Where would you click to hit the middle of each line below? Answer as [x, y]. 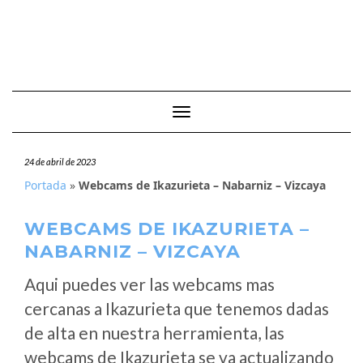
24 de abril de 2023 [60, 162]
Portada [45, 185]
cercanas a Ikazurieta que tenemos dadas [177, 308]
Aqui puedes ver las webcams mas [149, 284]
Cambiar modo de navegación [254, 113]
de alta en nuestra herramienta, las [154, 333]
